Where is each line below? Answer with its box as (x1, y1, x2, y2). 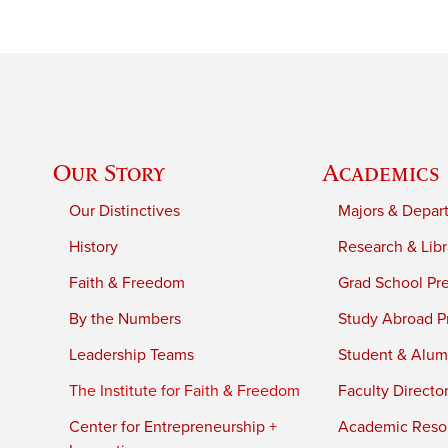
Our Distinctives (69, 200, 181, 221)
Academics (322, 158, 441, 186)
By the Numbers (69, 308, 182, 329)
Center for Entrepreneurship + (69, 416, 278, 437)
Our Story (53, 158, 166, 186)
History (69, 236, 119, 257)
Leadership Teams (69, 344, 195, 365)
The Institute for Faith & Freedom (69, 380, 301, 401)
